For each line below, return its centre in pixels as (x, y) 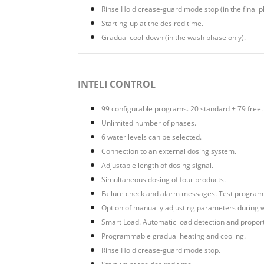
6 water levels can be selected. (151, 137)
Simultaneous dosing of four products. (164, 179)
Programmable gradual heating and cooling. (174, 236)
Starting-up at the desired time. (152, 23)
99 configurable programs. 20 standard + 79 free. (182, 109)
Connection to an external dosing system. (169, 151)
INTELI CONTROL (117, 84)
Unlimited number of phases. (149, 123)
